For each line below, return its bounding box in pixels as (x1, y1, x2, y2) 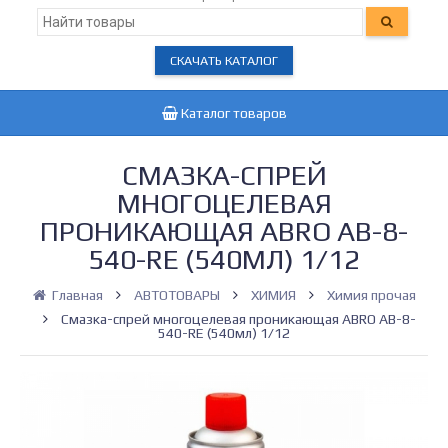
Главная (51, 287, 103, 303)
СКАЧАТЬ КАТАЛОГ (170, 53, 278, 68)
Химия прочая (326, 287, 416, 303)
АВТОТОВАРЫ (133, 287, 220, 303)
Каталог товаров (177, 105, 287, 121)
